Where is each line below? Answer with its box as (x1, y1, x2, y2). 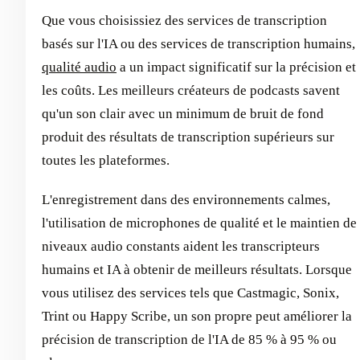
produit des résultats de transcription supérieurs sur (42, 129, 334, 145)
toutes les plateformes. (42, 153, 170, 169)
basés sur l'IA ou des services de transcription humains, (42, 36, 355, 52)
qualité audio (42, 59, 117, 76)
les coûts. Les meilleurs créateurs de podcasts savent (42, 83, 340, 99)
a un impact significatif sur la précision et (117, 59, 356, 76)
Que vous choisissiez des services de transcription (42, 13, 327, 29)
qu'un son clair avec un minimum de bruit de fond (42, 106, 324, 122)
